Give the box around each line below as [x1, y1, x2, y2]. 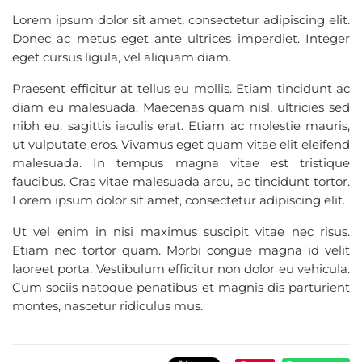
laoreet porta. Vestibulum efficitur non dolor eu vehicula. [12, 261, 350, 276]
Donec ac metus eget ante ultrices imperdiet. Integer [12, 31, 350, 46]
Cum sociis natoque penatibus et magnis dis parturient [12, 280, 350, 295]
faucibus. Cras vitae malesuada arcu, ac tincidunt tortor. [12, 174, 350, 189]
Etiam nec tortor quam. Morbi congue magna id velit [12, 242, 350, 258]
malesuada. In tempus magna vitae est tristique [12, 155, 350, 170]
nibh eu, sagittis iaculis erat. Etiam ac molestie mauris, [12, 118, 350, 133]
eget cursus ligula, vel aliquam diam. [12, 49, 231, 65]
